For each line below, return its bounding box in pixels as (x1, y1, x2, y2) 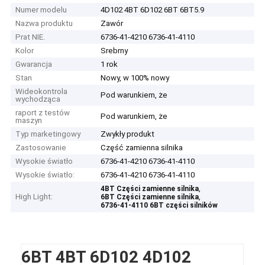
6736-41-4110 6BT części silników (101, 201, 218, 210)
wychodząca (15, 95, 61, 104)
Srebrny (101, 46, 128, 56)
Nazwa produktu (15, 19, 73, 28)
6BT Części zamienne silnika (101, 193, 199, 202)
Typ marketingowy (15, 130, 81, 139)
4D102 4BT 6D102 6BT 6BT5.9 (101, 5, 205, 15)
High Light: (15, 192, 53, 202)
